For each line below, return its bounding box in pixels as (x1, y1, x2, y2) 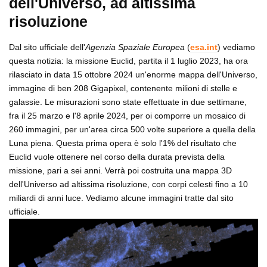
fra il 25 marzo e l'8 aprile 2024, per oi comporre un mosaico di (9, 111, 246, 121)
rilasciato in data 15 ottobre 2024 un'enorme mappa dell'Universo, (9, 70, 257, 80)
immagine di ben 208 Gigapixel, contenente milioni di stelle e (9, 83, 237, 94)
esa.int (190, 42, 218, 52)
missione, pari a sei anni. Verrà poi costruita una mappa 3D (9, 166, 232, 176)
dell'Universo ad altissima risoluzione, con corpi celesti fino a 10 (9, 179, 248, 190)
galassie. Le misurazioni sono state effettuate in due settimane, (9, 97, 247, 107)
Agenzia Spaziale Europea (85, 42, 185, 52)
